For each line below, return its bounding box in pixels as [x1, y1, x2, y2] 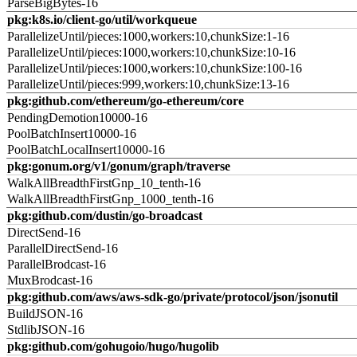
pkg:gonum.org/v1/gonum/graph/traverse [7, 159, 230, 173]
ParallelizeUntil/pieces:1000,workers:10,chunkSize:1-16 [7, 29, 289, 43]
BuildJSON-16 [7, 307, 83, 320]
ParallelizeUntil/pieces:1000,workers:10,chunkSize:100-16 [7, 61, 302, 75]
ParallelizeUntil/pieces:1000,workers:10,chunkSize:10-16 [7, 45, 296, 59]
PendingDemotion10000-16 [7, 111, 147, 124]
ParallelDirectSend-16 [7, 241, 118, 255]
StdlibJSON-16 [7, 323, 84, 336]
